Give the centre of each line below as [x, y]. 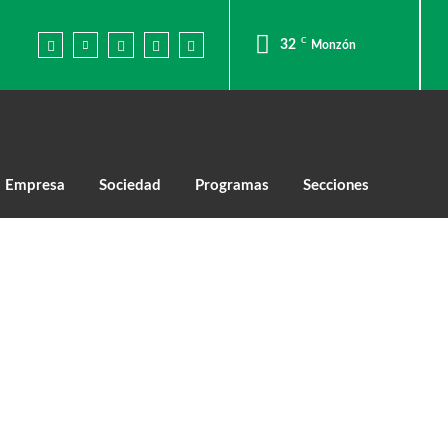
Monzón [333, 44]
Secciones [336, 185]
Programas [232, 185]
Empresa [35, 185]
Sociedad [130, 185]
